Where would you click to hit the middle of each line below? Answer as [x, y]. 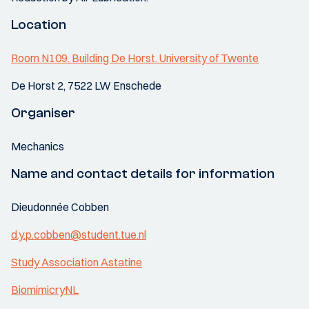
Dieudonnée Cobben [60, 207]
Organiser [43, 113]
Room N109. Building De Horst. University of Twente [135, 58]
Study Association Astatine [77, 262]
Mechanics [38, 147]
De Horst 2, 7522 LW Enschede [86, 86]
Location [39, 25]
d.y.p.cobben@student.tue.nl [79, 235]
